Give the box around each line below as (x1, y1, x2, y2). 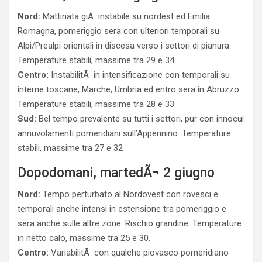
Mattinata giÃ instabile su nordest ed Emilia (40, 11, 210, 22)
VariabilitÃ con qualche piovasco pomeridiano (49, 247, 229, 258)
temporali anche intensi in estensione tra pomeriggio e (18, 204, 226, 214)
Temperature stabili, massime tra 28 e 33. (18, 99, 176, 109)
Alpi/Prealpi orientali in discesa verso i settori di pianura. (18, 40, 231, 51)
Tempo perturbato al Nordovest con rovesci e (40, 189, 218, 199)
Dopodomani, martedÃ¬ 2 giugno (18, 165, 215, 181)
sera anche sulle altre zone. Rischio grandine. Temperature (18, 218, 242, 229)
